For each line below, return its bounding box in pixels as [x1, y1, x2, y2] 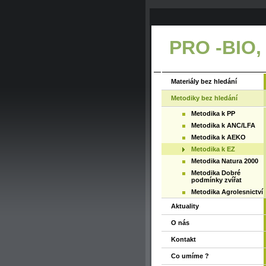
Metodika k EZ [191, 145, 235, 153]
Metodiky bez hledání [171, 94, 237, 102]
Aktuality [171, 202, 199, 210]
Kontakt [171, 236, 196, 243]
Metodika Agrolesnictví [191, 188, 263, 195]
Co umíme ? [171, 252, 209, 259]
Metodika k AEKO [191, 134, 246, 141]
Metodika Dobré [191, 169, 240, 176]
